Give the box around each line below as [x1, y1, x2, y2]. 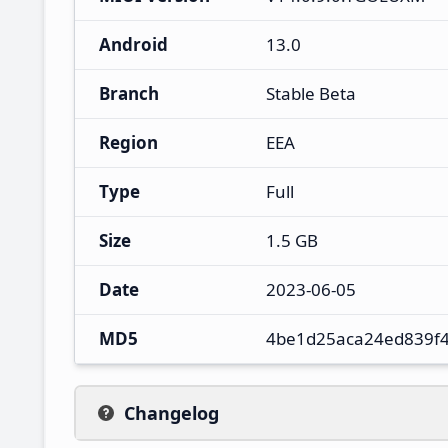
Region [99, 130, 158, 154]
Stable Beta [266, 81, 356, 105]
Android [99, 32, 168, 56]
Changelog [124, 400, 219, 425]
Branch [99, 81, 159, 105]
